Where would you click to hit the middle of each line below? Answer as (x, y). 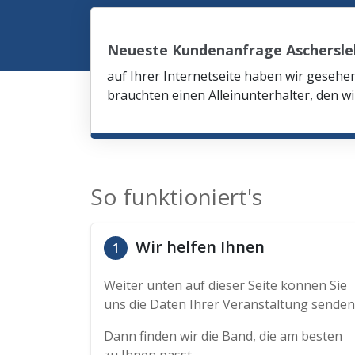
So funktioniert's (176, 197)
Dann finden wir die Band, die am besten (223, 336)
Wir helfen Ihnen (198, 247)
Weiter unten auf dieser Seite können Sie (225, 285)
